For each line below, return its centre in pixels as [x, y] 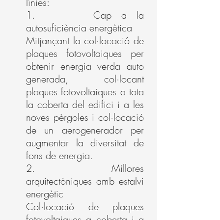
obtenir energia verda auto [85, 66]
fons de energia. [59, 155]
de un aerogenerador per [85, 130]
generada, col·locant [85, 79]
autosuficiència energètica [79, 28]
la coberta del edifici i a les [85, 104]
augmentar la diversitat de [85, 143]
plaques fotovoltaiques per [85, 53]
